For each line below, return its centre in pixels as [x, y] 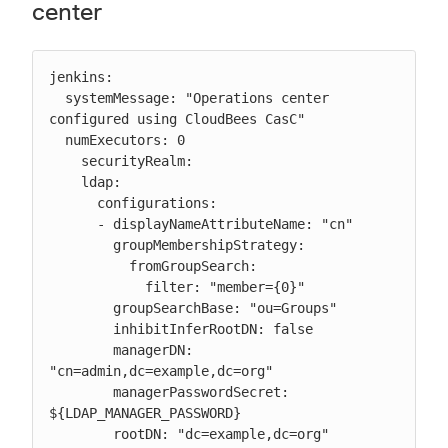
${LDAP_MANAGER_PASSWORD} [145, 413]
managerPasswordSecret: [81, 392]
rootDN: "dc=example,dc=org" [81, 434]
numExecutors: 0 [57, 140]
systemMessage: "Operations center [57, 98]
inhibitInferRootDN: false [81, 329]
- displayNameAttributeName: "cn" [73, 224]
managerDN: [81, 350]
